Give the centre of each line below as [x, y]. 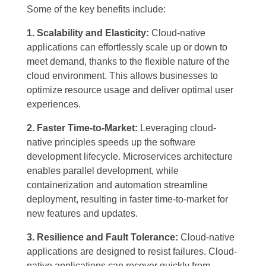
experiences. [54, 104]
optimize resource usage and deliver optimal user [130, 90]
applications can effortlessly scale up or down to [127, 47]
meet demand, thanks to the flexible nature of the [128, 62]
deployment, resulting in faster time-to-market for [127, 199]
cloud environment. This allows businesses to [122, 76]
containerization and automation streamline [117, 185]
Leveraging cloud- [177, 128]
